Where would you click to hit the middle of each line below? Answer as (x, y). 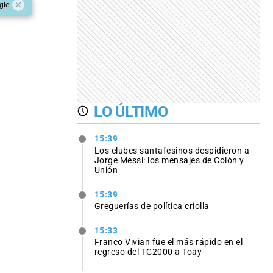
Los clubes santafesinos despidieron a (172, 150)
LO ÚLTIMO (131, 112)
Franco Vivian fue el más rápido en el (168, 242)
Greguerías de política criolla (152, 206)
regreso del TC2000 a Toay (148, 251)
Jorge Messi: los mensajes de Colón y (169, 160)
